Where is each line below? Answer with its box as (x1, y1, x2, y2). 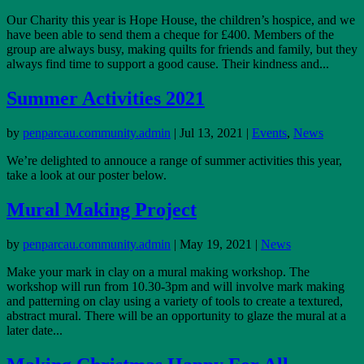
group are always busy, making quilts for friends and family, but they (6, 41, 357, 56)
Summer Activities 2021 (6, 87, 205, 109)
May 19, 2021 (180, 236, 252, 251)
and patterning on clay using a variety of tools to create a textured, (6, 293, 343, 308)
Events (252, 125, 287, 140)
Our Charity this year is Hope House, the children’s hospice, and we (6, 12, 355, 27)
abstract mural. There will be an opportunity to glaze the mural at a (6, 308, 346, 323)
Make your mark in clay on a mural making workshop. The (6, 264, 310, 279)
